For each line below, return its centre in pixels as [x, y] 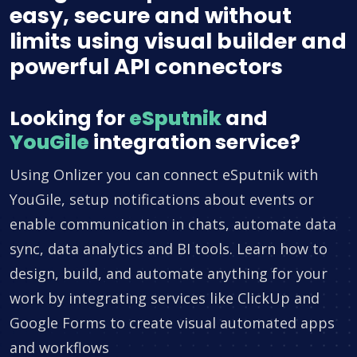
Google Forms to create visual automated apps [172, 323]
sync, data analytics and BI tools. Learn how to [169, 249]
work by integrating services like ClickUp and [165, 298]
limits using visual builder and [178, 41]
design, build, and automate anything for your [169, 274]
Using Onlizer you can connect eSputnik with [164, 175]
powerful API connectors [146, 67]
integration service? [195, 143]
